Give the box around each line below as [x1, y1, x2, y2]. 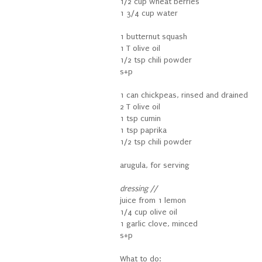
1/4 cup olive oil [120, 208, 177, 218]
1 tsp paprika [120, 126, 167, 136]
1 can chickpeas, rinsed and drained [120, 91, 248, 101]
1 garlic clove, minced [120, 219, 198, 229]
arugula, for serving [120, 161, 189, 171]
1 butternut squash [120, 32, 187, 42]
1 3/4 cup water [120, 9, 178, 19]
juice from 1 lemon [120, 196, 186, 206]
